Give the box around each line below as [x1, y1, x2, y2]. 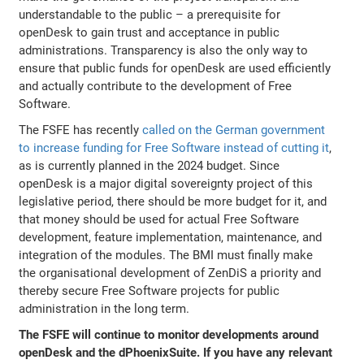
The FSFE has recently [19, 122, 143, 137]
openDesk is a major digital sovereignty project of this [19, 175, 314, 191]
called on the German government [142, 122, 326, 137]
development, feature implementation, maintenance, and [19, 229, 323, 245]
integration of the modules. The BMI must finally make [19, 247, 314, 262]
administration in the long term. [19, 301, 190, 316]
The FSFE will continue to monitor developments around [19, 327, 319, 342]
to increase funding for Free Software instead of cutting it [19, 140, 330, 155]
